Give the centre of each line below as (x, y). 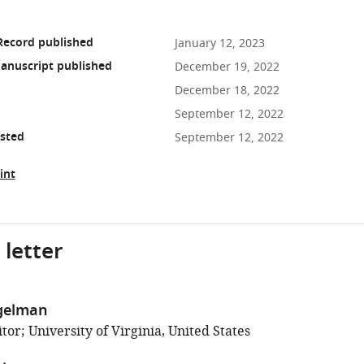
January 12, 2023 (219, 43)
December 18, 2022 (227, 91)
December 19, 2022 (227, 67)
